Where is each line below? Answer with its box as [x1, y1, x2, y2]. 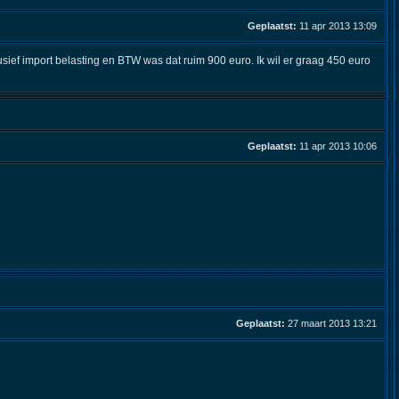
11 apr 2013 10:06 [297, 141, 379, 151]
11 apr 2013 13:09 [297, 20, 379, 31]
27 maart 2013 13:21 [285, 318, 379, 329]
